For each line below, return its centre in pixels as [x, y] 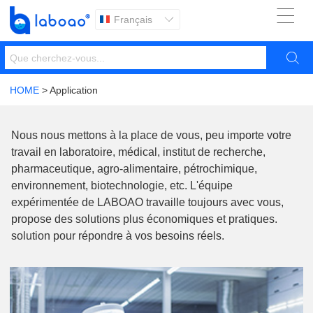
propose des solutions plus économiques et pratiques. [144, 219]
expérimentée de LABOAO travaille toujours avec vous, [147, 203]
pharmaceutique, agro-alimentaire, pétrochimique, [134, 169]
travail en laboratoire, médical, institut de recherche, [138, 152]
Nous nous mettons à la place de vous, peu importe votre [151, 136]
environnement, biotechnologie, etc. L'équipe [122, 186]
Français [133, 20]
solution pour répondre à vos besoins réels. [118, 236]
